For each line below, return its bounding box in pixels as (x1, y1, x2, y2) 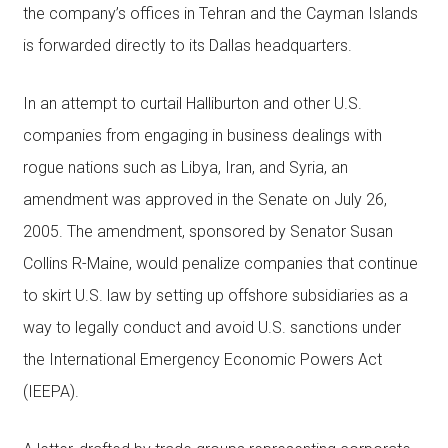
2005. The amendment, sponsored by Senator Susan (22, 222, 393, 241)
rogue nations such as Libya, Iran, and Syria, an (22, 158, 348, 177)
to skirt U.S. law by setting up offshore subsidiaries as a (22, 286, 408, 305)
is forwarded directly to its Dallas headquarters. (22, 36, 352, 55)
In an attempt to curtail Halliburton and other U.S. (22, 94, 362, 113)
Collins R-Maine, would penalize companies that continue (22, 254, 418, 273)
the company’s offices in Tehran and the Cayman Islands (22, 4, 418, 23)
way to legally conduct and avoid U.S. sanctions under (22, 318, 401, 337)
